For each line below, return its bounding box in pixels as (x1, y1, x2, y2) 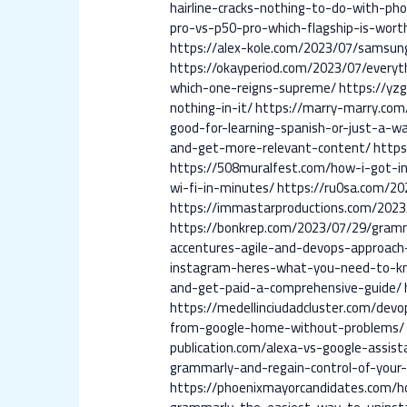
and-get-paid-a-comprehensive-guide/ (170, 274, 402, 302)
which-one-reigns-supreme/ (170, 74, 337, 102)
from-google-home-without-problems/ (170, 314, 405, 342)
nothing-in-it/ (170, 94, 253, 122)
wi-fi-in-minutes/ (170, 174, 275, 202)
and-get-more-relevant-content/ (170, 134, 372, 162)
